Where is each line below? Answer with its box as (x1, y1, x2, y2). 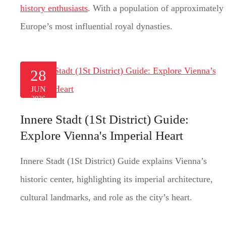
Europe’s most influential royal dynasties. (20, 21, 173, 31)
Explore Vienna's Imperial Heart (20, 128, 183, 142)
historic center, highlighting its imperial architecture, (20, 174, 213, 184)
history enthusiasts (20, 3, 88, 13)
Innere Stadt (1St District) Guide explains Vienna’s (20, 155, 207, 166)
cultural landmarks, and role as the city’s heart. (20, 192, 192, 202)
